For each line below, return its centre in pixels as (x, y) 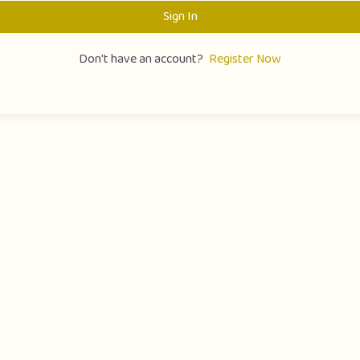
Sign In (180, 16)
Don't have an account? (143, 59)
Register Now (245, 59)
